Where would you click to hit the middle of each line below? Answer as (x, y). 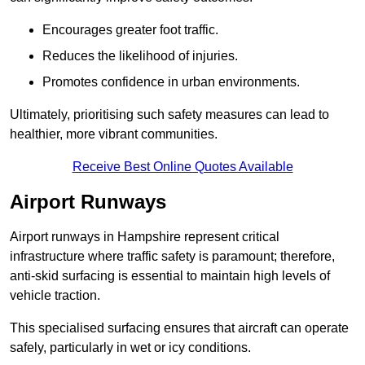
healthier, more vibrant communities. (114, 134)
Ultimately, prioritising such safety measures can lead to (169, 115)
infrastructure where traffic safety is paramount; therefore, (172, 257)
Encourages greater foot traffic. (130, 30)
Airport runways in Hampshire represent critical (145, 237)
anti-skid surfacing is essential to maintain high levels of (170, 276)
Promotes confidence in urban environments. (171, 82)
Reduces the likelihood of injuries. (140, 56)
